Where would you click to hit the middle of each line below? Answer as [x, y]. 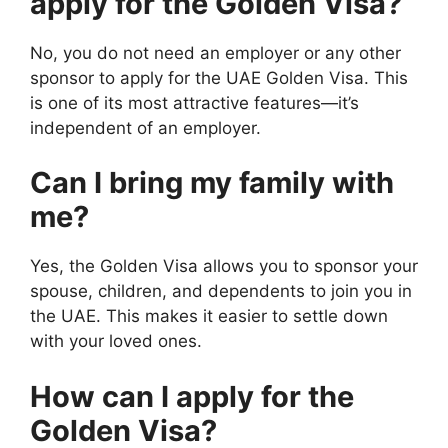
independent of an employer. [145, 127]
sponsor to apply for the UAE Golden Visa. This [219, 77]
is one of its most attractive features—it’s [194, 102]
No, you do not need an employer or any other [215, 52]
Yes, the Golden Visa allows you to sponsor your [224, 266]
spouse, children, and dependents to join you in [221, 291]
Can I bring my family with [212, 182]
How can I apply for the [192, 396]
